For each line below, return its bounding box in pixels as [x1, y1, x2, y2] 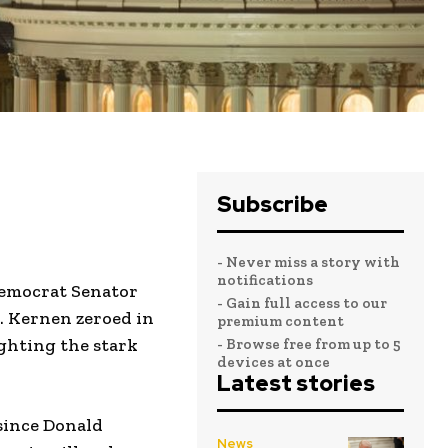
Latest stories [216, 369, 375, 398]
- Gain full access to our [216, 294, 387, 312]
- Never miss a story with [216, 253, 400, 271]
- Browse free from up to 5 [216, 335, 401, 353]
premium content [216, 312, 344, 330]
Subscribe [216, 190, 328, 219]
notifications [216, 271, 313, 289]
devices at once [216, 353, 330, 371]
